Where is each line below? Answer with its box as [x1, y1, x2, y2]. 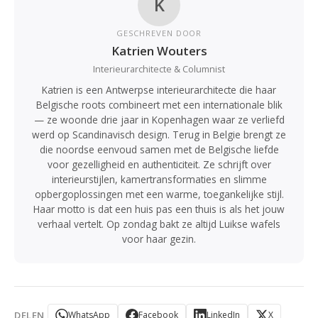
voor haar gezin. [122, 232, 196, 246]
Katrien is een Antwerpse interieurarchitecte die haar [42, 83, 276, 97]
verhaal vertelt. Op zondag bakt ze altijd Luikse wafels [38, 217, 280, 231]
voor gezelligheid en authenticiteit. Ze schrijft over [47, 158, 271, 171]
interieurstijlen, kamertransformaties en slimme [51, 172, 267, 186]
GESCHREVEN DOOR [116, 28, 202, 38]
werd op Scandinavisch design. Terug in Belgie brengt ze [32, 128, 286, 141]
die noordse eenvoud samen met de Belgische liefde [39, 143, 279, 156]
